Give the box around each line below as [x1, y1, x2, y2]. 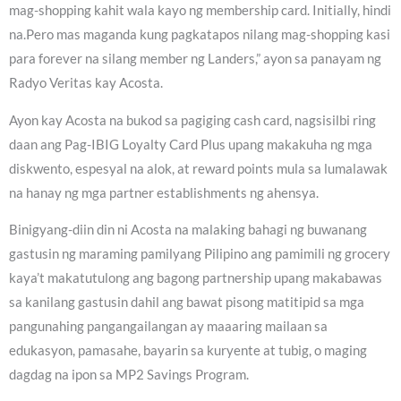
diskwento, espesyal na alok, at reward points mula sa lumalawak [9, 160, 388, 176]
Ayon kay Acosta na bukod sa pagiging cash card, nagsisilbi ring [9, 112, 376, 128]
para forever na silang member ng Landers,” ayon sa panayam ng [9, 51, 381, 67]
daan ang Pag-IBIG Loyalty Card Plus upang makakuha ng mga [9, 136, 372, 152]
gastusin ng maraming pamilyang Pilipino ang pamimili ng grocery [9, 246, 390, 262]
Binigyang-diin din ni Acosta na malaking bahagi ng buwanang [9, 222, 367, 238]
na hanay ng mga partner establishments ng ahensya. [9, 184, 319, 200]
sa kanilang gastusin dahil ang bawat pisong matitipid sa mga [9, 294, 364, 311]
